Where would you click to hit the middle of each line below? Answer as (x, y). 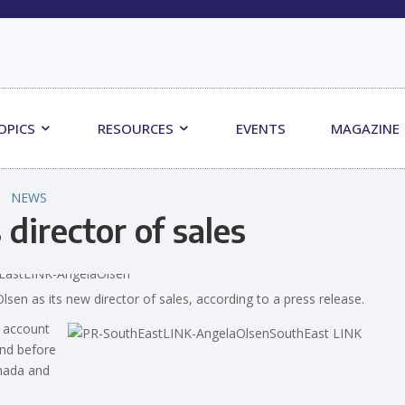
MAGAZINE (366, 128)
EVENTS (261, 128)
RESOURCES (138, 128)
